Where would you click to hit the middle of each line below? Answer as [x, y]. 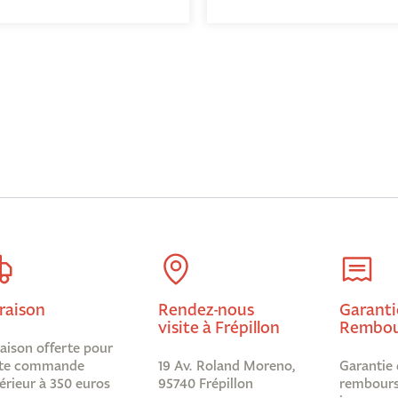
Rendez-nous [206, 310]
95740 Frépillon [205, 384]
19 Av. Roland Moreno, [227, 366]
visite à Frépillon [219, 327]
